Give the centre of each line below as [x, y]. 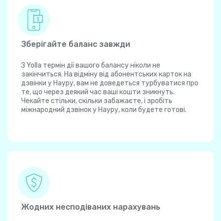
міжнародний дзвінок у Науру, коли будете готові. [104, 110]
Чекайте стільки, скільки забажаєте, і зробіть [97, 101]
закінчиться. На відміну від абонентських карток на [106, 74]
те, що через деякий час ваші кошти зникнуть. [98, 92]
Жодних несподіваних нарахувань [91, 207]
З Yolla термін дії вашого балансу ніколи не [91, 66]
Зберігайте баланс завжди [76, 44]
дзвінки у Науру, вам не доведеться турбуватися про [110, 83]
